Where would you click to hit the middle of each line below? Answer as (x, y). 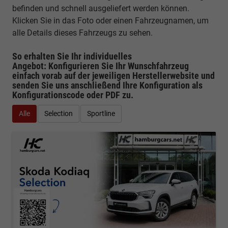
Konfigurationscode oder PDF (66, 95)
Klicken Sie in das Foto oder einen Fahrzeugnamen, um (110, 20)
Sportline (101, 113)
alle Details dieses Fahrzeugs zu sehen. (83, 33)
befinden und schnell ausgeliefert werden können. (101, 8)
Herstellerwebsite (166, 75)
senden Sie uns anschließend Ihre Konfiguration (102, 85)
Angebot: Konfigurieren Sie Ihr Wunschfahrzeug (101, 66)
